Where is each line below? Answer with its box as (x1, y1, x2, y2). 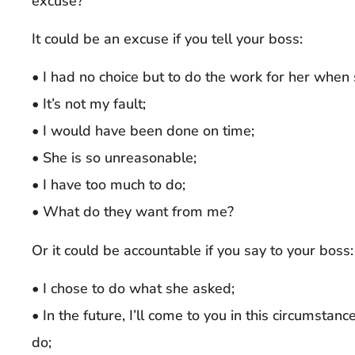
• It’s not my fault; (32, 94, 146, 114)
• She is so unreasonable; (32, 148, 197, 168)
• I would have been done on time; (32, 121, 254, 141)
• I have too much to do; (32, 175, 185, 195)
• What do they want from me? (32, 202, 234, 222)
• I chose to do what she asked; (32, 279, 235, 299)
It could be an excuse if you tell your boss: (32, 29, 303, 48)
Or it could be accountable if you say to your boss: (32, 240, 353, 260)
